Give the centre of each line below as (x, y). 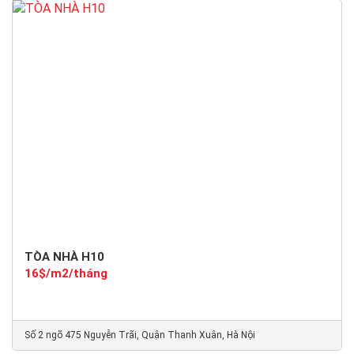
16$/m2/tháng (66, 273)
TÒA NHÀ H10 (64, 256)
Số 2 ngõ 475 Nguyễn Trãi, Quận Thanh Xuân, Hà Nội (140, 335)
